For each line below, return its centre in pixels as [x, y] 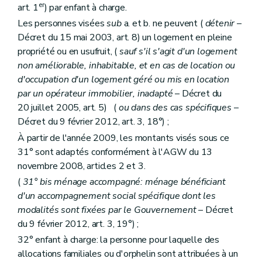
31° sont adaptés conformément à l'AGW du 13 [115, 152]
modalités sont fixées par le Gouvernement [107, 210]
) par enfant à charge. [85, 8]
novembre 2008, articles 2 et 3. [82, 166]
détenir [220, 24]
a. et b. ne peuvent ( [163, 24]
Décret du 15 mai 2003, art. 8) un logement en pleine [125, 38]
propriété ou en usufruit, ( [68, 52]
